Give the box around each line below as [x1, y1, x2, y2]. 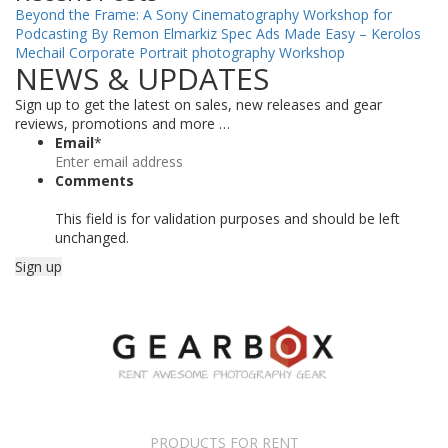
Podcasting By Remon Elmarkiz [15, 24, 217, 44]
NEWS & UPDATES [15, 58, 269, 100]
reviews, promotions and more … [15, 114, 230, 134]
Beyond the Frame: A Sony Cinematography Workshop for [15, 5, 392, 25]
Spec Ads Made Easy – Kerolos [221, 24, 421, 44]
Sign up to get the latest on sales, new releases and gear [15, 95, 382, 115]
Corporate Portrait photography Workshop [69, 43, 345, 63]
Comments [55, 171, 134, 191]
